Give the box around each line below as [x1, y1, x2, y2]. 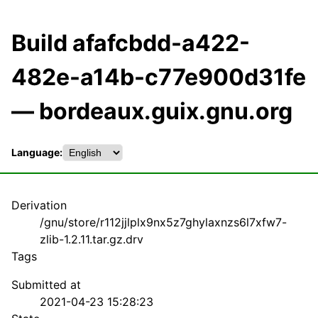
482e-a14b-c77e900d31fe [11, 63, 306, 92]
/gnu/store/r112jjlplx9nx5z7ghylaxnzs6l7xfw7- [40, 214, 287, 229]
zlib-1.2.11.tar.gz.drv [40, 231, 143, 246]
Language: [11, 146, 62, 159]
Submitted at [11, 277, 81, 292]
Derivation [11, 197, 67, 212]
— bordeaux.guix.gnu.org [11, 97, 292, 126]
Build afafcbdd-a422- [11, 29, 250, 57]
